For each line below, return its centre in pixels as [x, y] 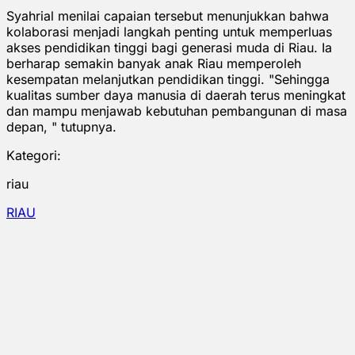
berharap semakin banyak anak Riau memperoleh [154, 63]
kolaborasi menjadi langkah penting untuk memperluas [169, 31]
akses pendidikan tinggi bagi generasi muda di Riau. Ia [169, 47]
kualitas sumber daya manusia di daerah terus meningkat [176, 95]
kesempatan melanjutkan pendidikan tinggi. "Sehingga [168, 79]
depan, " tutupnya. [61, 126]
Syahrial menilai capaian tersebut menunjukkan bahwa [168, 15]
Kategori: [34, 155]
